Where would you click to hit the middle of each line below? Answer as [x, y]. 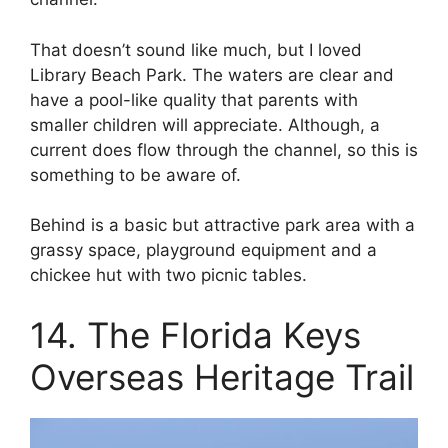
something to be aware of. [135, 174]
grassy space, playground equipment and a [203, 250]
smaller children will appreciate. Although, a [205, 124]
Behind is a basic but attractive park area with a [222, 225]
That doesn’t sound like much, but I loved [196, 49]
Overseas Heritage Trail [222, 376]
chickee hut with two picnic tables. [168, 275]
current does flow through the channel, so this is [224, 149]
